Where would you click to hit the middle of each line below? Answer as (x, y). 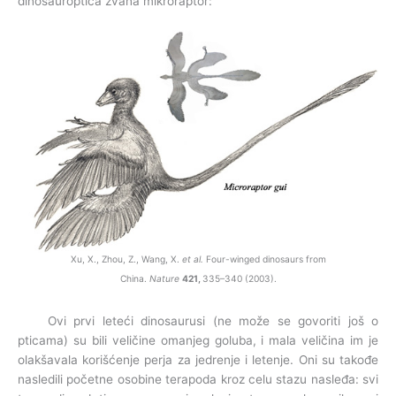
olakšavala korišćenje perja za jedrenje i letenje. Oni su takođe (198, 360)
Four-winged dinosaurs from (264, 259)
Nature (164, 279)
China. (134, 279)
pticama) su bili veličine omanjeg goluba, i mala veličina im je (198, 341)
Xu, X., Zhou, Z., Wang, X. (126, 259)
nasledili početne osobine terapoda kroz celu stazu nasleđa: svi (198, 380)
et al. (192, 259)
